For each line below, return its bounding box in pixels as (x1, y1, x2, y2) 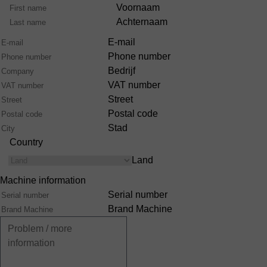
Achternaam (116, 17, 167, 27)
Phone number (108, 51, 170, 62)
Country (10, 137, 43, 148)
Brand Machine (108, 203, 172, 214)
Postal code (108, 108, 158, 119)
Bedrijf (108, 66, 138, 76)
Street (108, 94, 133, 105)
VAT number (108, 80, 160, 91)
